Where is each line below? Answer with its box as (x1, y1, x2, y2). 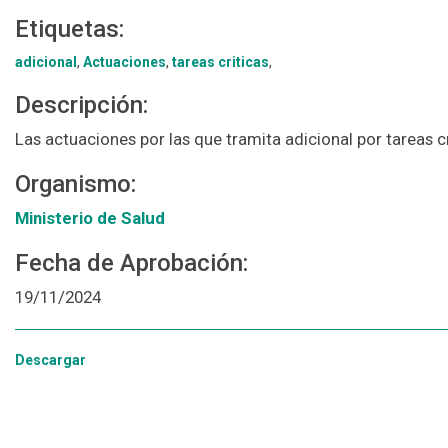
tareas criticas (172, 54, 269, 71)
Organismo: (15, 170, 136, 199)
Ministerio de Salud (15, 208, 165, 229)
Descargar (15, 352, 86, 369)
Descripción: (15, 91, 148, 120)
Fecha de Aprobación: (15, 249, 248, 278)
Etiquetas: (15, 15, 124, 44)
